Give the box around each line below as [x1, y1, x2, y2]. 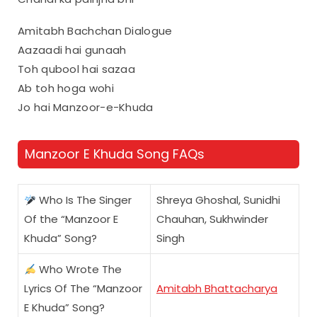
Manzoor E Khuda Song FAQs [25, 144, 204, 163]
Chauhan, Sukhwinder [156, 212, 268, 227]
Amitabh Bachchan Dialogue [18, 23, 173, 38]
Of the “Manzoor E [24, 212, 118, 227]
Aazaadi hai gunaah [18, 42, 127, 57]
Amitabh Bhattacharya [156, 281, 277, 296]
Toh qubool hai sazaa [18, 61, 135, 76]
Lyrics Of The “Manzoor [24, 281, 142, 296]
